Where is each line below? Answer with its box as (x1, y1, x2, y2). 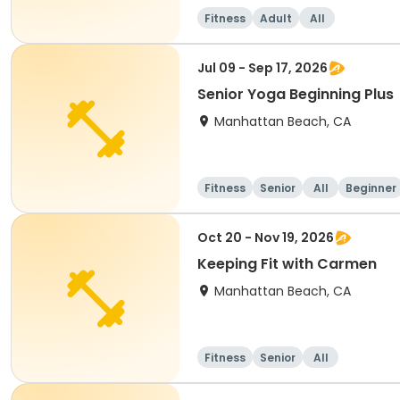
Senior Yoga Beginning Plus (197, 84, 394, 104)
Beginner (346, 180, 396, 196)
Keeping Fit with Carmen (197, 254, 377, 274)
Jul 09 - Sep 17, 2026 (197, 59, 328, 77)
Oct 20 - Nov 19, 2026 (197, 229, 334, 246)
